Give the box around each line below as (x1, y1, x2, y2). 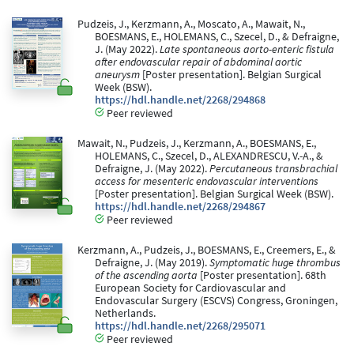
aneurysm (95, 68, 140, 82)
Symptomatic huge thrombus (209, 256, 341, 270)
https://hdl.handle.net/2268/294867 (95, 200, 265, 214)
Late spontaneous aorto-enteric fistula (160, 43, 334, 57)
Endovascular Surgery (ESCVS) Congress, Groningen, (95, 294, 337, 308)
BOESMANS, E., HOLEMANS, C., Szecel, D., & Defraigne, (95, 30, 339, 44)
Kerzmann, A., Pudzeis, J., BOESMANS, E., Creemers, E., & (77, 243, 336, 258)
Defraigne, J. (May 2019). (95, 256, 209, 270)
